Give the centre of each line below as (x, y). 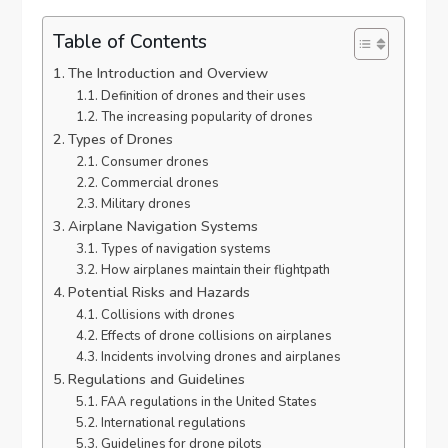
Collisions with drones (167, 315)
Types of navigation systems (185, 249)
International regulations (173, 423)
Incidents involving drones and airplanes (220, 357)
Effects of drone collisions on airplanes (216, 336)
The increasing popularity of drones (206, 117)
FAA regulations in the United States (208, 402)
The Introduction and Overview (168, 73)
